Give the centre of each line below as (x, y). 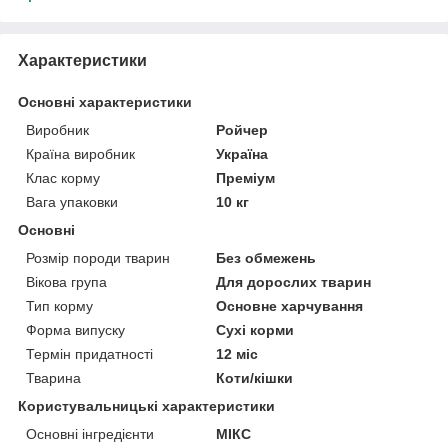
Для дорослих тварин (294, 281)
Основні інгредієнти (90, 433)
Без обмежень (266, 257)
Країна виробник (80, 153)
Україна (242, 153)
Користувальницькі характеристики (146, 405)
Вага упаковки (72, 201)
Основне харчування (290, 305)
